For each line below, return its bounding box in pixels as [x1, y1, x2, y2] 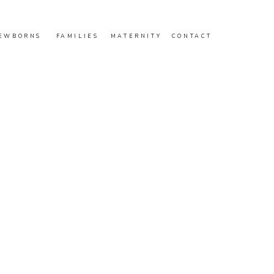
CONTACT [171, 32, 213, 40]
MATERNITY [110, 32, 162, 40]
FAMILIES [56, 32, 99, 40]
